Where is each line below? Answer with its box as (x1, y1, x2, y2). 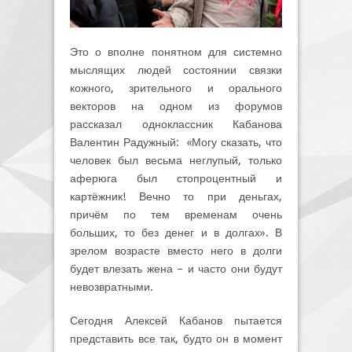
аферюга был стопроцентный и (70, 172, 282, 185)
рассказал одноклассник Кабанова (70, 118, 282, 131)
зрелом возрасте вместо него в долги (70, 244, 282, 258)
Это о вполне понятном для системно (70, 46, 282, 59)
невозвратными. (70, 280, 153, 294)
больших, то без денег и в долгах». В (70, 226, 282, 240)
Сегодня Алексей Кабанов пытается (70, 314, 282, 328)
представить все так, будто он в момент (70, 332, 282, 346)
